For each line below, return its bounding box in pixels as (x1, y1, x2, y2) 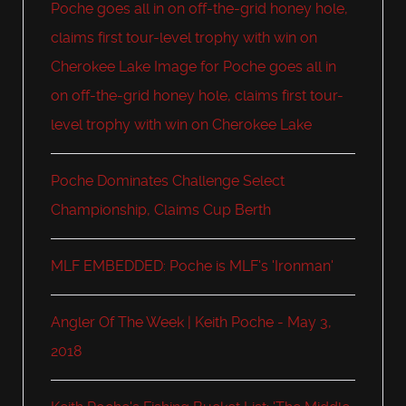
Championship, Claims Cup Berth (51, 201, 272, 219)
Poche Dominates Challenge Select (51, 172, 285, 190)
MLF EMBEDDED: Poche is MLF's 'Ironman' (51, 257, 334, 275)
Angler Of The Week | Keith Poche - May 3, (51, 314, 333, 332)
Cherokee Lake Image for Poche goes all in (51, 58, 337, 76)
